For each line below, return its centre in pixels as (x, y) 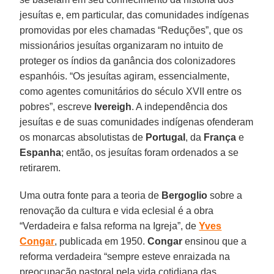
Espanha (41, 152)
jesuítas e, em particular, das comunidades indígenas (135, 15)
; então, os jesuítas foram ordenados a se (150, 152)
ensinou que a (215, 241)
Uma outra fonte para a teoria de (91, 195)
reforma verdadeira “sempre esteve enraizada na (125, 256)
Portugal (166, 137)
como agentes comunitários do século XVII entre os (131, 91)
